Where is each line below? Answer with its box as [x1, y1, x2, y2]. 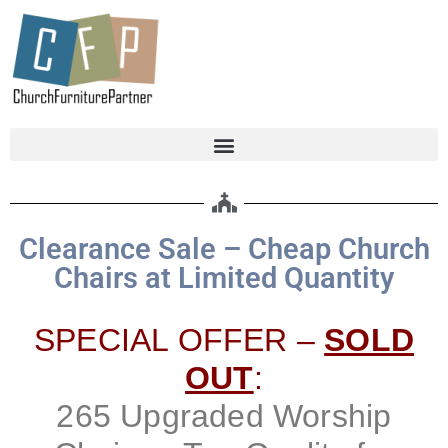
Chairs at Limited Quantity [54, 261, 394, 295]
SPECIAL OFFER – [33, 322, 325, 358]
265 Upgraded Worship [56, 398, 392, 434]
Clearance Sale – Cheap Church [18, 232, 430, 266]
